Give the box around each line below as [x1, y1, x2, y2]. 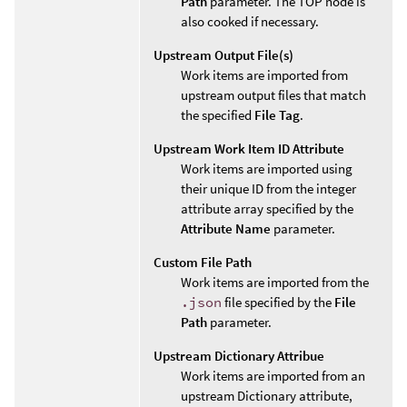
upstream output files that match [181, 85, 366, 104]
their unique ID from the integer [181, 179, 356, 197]
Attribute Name [181, 219, 271, 237]
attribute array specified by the [181, 199, 353, 217]
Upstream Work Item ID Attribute [154, 139, 344, 157]
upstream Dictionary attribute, [181, 386, 352, 404]
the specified [181, 105, 254, 124]
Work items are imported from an [181, 366, 365, 384]
